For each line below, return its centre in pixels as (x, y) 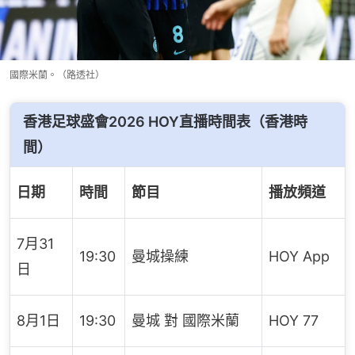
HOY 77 (294, 320)
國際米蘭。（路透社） (57, 74)
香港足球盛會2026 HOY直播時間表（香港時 (165, 121)
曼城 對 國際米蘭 (185, 320)
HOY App (299, 256)
